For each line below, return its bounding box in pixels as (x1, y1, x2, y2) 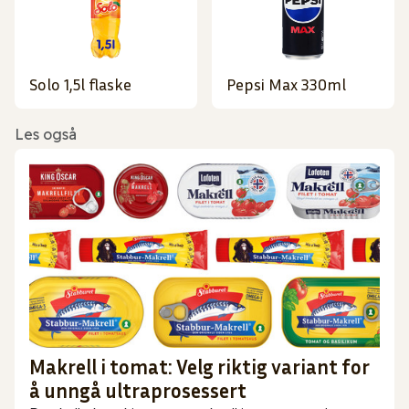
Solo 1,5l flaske (29, 74, 131, 95)
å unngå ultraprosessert (29, 379, 246, 404)
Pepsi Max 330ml (226, 74, 346, 95)
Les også (15, 125, 77, 144)
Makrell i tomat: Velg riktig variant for (29, 355, 370, 380)
